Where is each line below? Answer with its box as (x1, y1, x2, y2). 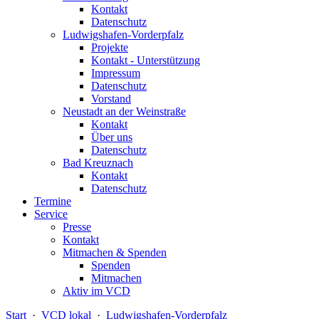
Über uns (91, 131, 132, 143)
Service (34, 208, 68, 220)
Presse (63, 221, 91, 233)
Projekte (91, 41, 128, 53)
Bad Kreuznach (63, 157, 133, 169)
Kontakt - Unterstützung (91, 54, 200, 66)
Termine (34, 195, 71, 207)
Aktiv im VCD (63, 285, 130, 297)
